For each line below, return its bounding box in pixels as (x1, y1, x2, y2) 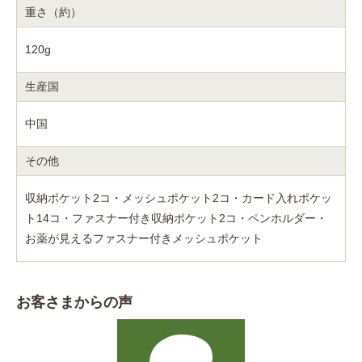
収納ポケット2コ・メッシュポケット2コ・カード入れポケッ (25, 191, 332, 204)
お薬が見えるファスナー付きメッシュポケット (25, 231, 263, 245)
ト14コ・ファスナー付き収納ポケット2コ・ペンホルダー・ (25, 211, 327, 225)
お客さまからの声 (16, 293, 133, 310)
